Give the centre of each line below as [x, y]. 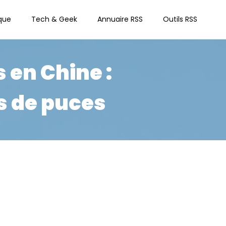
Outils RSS [180, 19]
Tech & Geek [54, 19]
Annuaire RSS [120, 19]
